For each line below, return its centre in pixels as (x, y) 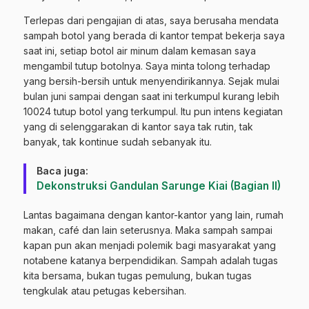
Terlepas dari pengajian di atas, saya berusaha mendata (151, 20)
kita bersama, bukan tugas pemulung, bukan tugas (138, 275)
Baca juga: (62, 170)
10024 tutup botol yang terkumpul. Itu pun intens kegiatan (153, 111)
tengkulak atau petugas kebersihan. (105, 290)
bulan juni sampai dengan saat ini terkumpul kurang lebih (151, 96)
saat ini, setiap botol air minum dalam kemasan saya (140, 50)
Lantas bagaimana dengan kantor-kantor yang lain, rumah (153, 215)
